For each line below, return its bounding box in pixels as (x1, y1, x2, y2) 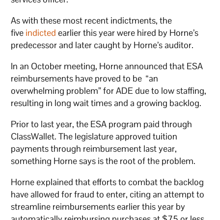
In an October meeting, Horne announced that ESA (11, 60, 203, 72)
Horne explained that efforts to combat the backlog (11, 176, 204, 188)
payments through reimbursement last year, (11, 142, 177, 154)
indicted (26, 27, 56, 38)
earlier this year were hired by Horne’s (56, 27, 199, 38)
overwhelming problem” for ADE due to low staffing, (11, 84, 207, 96)
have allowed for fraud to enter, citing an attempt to (11, 188, 205, 200)
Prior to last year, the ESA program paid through (11, 118, 192, 130)
